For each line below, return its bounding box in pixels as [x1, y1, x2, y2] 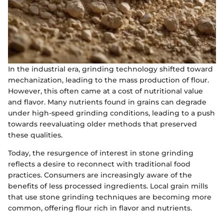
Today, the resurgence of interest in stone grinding [8, 148, 193, 158]
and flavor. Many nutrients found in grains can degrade [8, 97, 206, 107]
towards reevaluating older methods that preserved [8, 119, 197, 129]
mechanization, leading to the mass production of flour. [8, 75, 209, 85]
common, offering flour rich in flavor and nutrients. [8, 203, 192, 213]
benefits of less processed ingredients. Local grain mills [8, 181, 208, 191]
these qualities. [8, 130, 62, 140]
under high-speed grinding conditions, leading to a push [8, 108, 215, 118]
